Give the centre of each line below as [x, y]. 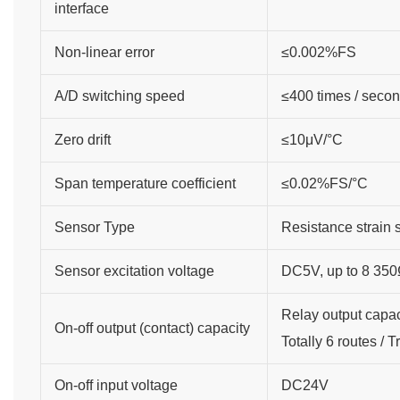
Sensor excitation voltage [134, 271]
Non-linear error [104, 52]
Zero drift [82, 139]
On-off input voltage [116, 385]
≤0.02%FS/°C [324, 183]
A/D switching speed [119, 96]
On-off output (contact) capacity [152, 328]
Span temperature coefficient [145, 183]
